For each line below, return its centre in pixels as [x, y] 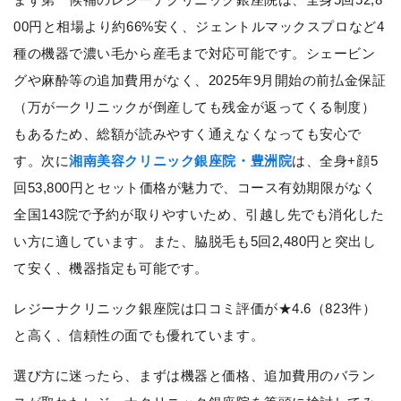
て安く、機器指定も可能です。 [111, 268]
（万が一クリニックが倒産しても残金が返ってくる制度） [195, 107]
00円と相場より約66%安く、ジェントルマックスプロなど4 [199, 26]
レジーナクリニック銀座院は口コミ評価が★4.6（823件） [195, 308]
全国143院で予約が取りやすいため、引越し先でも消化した [199, 214]
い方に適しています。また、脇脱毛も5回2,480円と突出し [195, 241]
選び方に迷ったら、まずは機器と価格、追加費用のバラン [195, 375]
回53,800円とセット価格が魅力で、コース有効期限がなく [195, 187]
